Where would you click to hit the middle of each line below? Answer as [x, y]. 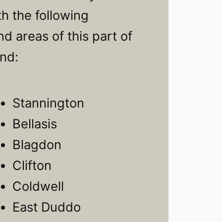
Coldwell [38, 186]
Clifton [32, 166]
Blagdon [37, 145]
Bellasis [34, 124]
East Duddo [46, 207]
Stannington [48, 103]
